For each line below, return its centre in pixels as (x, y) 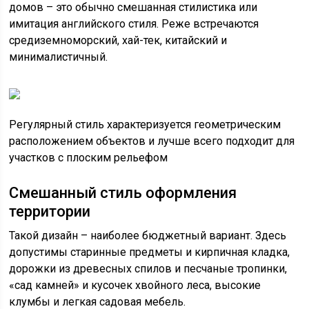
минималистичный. (59, 57)
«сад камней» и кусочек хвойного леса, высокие (135, 285)
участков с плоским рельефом (89, 158)
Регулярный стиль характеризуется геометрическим (145, 124)
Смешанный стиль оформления (123, 193)
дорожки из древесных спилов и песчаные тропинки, (148, 269)
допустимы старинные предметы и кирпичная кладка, (150, 252)
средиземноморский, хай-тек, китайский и (118, 40)
